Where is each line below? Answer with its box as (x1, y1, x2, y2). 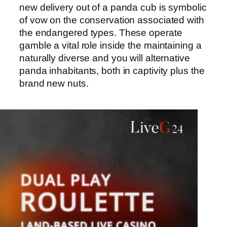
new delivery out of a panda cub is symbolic (19, 2, 207, 13)
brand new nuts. (19, 78, 89, 89)
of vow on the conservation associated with (19, 15, 204, 26)
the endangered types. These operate (19, 27, 182, 39)
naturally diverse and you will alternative (19, 53, 190, 64)
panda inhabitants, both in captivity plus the (19, 65, 205, 77)
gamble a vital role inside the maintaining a (19, 40, 202, 51)
